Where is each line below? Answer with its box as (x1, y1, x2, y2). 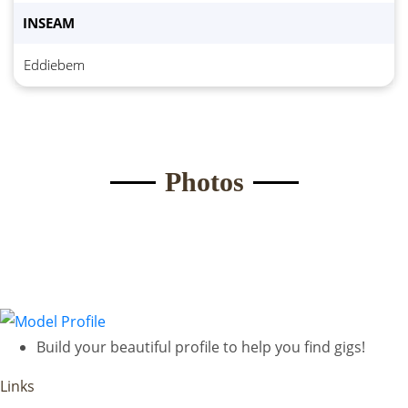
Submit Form (162, 37, 246, 54)
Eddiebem (24, 56, 85, 75)
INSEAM (23, 15, 75, 33)
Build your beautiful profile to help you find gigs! (36, 337, 365, 358)
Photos (164, 167, 244, 198)
